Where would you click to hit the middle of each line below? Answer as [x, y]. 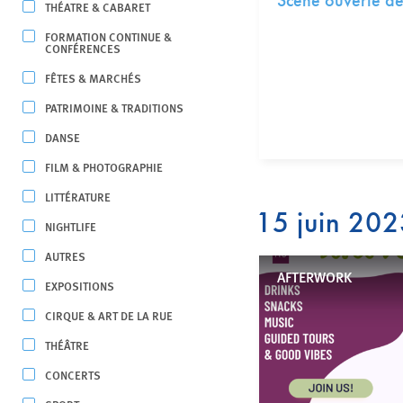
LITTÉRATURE [78, 197]
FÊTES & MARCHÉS [93, 78]
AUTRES [65, 256]
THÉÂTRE [67, 345]
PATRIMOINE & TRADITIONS [114, 107]
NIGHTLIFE [71, 226]
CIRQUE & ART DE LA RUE [109, 315]
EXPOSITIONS [80, 286]
